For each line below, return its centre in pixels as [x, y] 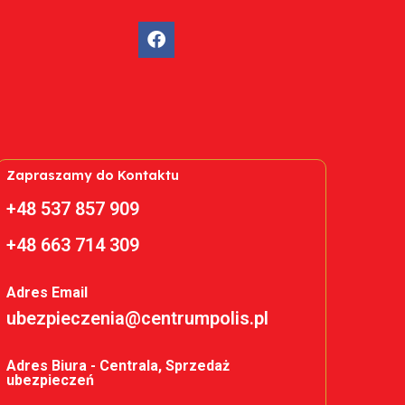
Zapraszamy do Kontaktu [92, 175]
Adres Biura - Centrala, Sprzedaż [118, 365]
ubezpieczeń [50, 380]
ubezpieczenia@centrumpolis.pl [137, 318]
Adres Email [47, 292]
